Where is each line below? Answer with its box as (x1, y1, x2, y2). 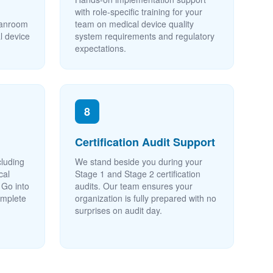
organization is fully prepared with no (75, 192, 216, 204)
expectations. (75, 42, 126, 54)
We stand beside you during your (75, 155, 202, 168)
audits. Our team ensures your (75, 180, 193, 192)
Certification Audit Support (75, 134, 215, 150)
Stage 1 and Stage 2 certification (75, 168, 200, 180)
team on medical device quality (75, 18, 194, 30)
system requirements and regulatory (75, 30, 214, 42)
